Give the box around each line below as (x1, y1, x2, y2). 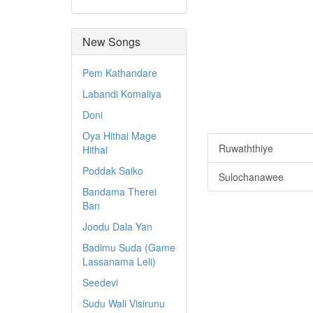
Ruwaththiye (219, 141, 273, 155)
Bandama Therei (82, 184, 156, 198)
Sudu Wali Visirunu (82, 296, 165, 310)
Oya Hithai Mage (82, 129, 156, 143)
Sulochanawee (219, 170, 284, 184)
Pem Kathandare (82, 66, 157, 80)
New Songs (82, 34, 140, 50)
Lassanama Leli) (82, 254, 156, 268)
